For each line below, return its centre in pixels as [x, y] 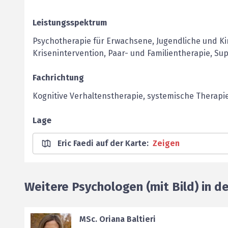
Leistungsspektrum [70, 23]
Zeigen [166, 143]
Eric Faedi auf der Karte [102, 143]
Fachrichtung [58, 78]
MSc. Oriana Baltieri [118, 219]
